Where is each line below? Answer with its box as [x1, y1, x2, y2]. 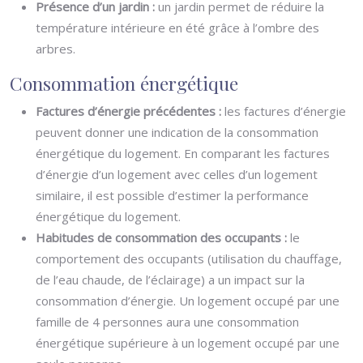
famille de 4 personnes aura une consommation [36, 314, 299, 330]
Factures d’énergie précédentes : [36, 103, 224, 119]
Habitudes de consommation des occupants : [36, 229, 290, 246]
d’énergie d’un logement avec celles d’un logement [36, 166, 318, 182]
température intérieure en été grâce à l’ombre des [36, 19, 319, 36]
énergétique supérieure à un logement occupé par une [36, 335, 340, 351]
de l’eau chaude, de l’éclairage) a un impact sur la [36, 271, 305, 288]
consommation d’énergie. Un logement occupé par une [36, 293, 340, 309]
